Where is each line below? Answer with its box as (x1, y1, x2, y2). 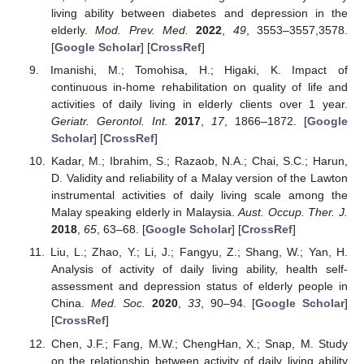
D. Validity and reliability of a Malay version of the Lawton (50, 171, 348, 185)
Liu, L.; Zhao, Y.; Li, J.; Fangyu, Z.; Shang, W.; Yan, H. (50, 245, 348, 259)
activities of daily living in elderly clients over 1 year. (50, 97, 348, 111)
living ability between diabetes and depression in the (50, 6, 348, 20)
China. (50, 297, 91, 310)
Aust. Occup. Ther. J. (238, 206, 349, 219)
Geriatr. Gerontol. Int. (50, 115, 168, 128)
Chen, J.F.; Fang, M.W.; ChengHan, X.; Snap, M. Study (50, 336, 348, 350)
